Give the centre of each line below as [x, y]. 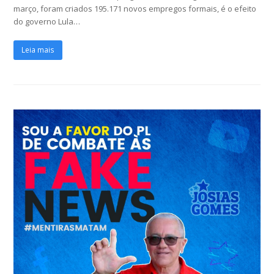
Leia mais [38, 50]
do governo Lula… [47, 21]
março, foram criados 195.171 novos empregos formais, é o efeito [135, 8]
